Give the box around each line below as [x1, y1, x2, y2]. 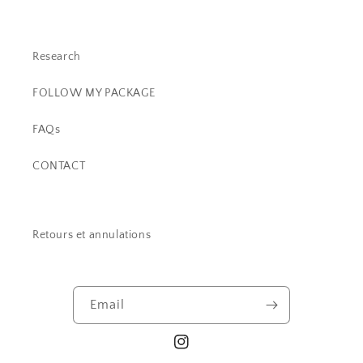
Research [32, 50, 81, 63]
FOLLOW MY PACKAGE [32, 87, 156, 100]
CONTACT [32, 160, 86, 173]
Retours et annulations [32, 228, 152, 241]
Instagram [173, 344, 227, 357]
